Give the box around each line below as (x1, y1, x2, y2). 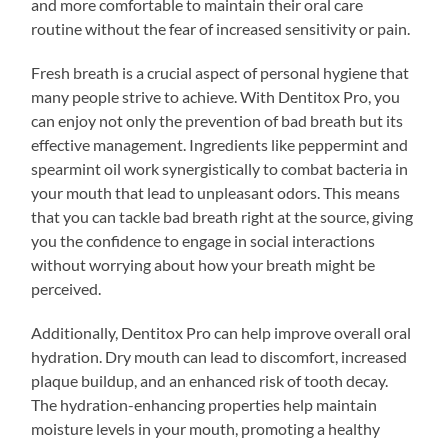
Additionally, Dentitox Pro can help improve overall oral (31, 322, 412, 342)
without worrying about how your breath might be (31, 254, 376, 274)
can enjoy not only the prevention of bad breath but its (31, 110, 404, 130)
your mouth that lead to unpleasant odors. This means (31, 182, 401, 202)
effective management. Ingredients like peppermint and (31, 134, 409, 154)
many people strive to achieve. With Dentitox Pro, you (31, 86, 401, 106)
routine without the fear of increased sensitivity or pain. (31, 18, 411, 38)
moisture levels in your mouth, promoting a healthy (31, 418, 381, 438)
